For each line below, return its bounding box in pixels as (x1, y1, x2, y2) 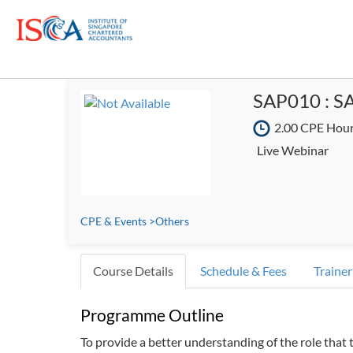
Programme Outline (80, 304, 224, 325)
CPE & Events (80, 214, 147, 229)
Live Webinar (257, 143, 329, 158)
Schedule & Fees (200, 263, 287, 279)
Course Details (93, 263, 173, 279)
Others (155, 214, 189, 229)
